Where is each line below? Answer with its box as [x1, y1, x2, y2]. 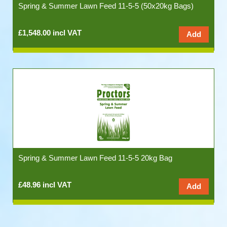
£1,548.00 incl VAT [18, 28, 82, 37]
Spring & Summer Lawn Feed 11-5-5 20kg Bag [18, 154, 172, 162]
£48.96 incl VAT [18, 180, 71, 189]
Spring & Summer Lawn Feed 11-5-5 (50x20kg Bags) [18, 2, 194, 10]
